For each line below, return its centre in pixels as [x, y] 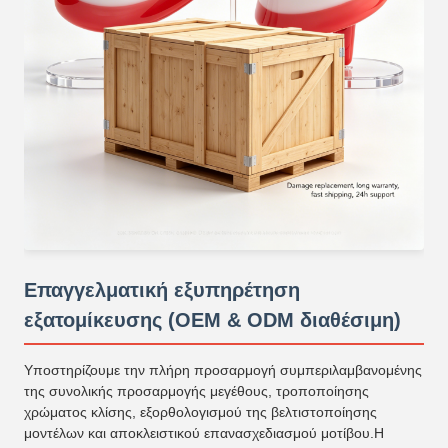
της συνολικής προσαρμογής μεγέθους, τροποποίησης [196, 390]
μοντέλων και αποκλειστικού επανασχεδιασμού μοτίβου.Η [204, 432]
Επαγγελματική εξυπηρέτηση [162, 289]
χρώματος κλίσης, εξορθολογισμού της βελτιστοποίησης [200, 411]
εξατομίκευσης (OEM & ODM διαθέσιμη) [212, 319]
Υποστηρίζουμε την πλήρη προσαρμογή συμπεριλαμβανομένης [223, 369]
